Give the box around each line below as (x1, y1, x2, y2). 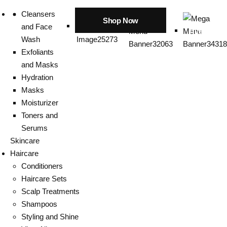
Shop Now (102, 16, 139, 25)
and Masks (21, 60, 58, 69)
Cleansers (21, 10, 55, 18)
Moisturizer (21, 98, 58, 107)
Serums (21, 124, 48, 132)
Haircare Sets (21, 174, 67, 183)
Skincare (10, 136, 40, 145)
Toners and (21, 111, 58, 120)
